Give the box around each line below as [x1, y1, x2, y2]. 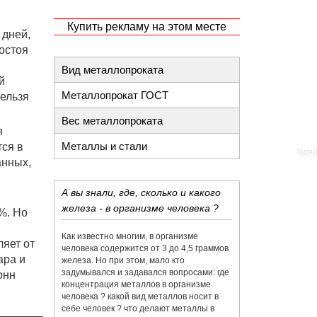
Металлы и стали [62, 140, 147, 152]
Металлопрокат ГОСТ [62, 89, 168, 101]
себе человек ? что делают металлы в [62, 304, 214, 313]
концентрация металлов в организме [62, 279, 211, 289]
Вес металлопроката [62, 115, 163, 127]
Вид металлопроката [62, 64, 163, 76]
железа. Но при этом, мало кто [62, 255, 185, 265]
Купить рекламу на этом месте [67, 21, 226, 33]
